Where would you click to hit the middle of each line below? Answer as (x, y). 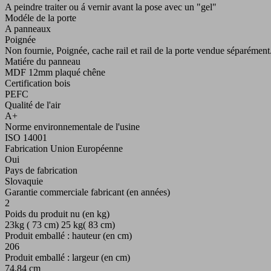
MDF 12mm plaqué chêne (55, 73)
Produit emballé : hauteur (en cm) (68, 236)
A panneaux (28, 29)
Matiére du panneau (43, 62)
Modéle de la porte (41, 18)
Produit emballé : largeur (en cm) (67, 258)
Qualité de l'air (33, 105)
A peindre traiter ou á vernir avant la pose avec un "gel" (111, 7)
